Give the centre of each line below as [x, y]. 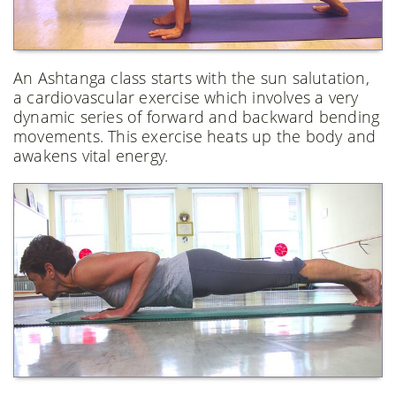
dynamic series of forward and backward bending [197, 117]
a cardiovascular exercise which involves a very [186, 98]
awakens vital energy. [91, 156]
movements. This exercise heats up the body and [195, 137]
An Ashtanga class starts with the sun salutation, [191, 78]
